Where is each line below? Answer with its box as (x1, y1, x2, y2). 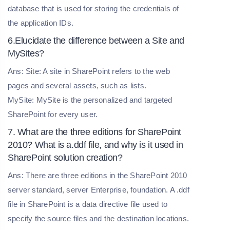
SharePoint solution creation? (8, 152, 123, 163)
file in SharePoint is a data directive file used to (8, 199, 168, 208)
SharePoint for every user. (8, 109, 98, 119)
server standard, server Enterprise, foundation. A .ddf (8, 185, 189, 194)
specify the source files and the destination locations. (8, 214, 189, 223)
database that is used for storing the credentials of (8, 4, 179, 13)
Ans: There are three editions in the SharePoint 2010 (8, 170, 187, 180)
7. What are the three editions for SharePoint (8, 126, 182, 137)
